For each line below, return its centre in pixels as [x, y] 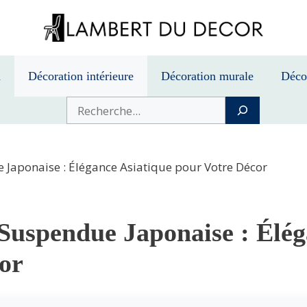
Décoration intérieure [81, 76]
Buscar [83, 105]
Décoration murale [207, 76]
